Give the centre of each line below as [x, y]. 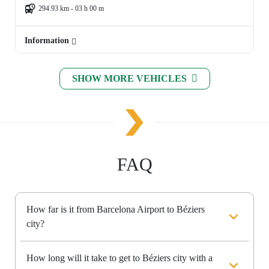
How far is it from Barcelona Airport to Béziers [116, 210]
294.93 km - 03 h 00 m [71, 9]
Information [48, 41]
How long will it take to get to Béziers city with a [119, 258]
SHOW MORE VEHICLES [130, 79]
